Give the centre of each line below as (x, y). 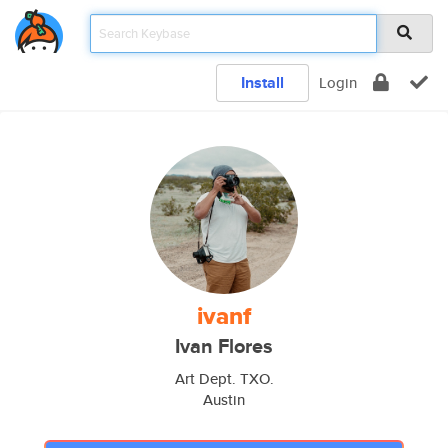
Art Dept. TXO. (224, 378)
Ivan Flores (224, 346)
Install (262, 82)
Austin (224, 399)
